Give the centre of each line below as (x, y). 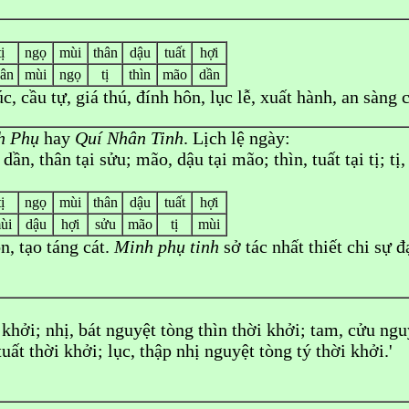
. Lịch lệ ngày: (237, 138)
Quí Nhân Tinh (129, 138)
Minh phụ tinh (167, 246)
